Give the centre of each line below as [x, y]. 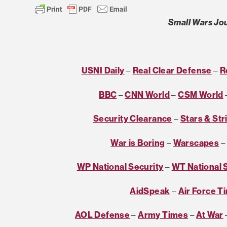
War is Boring [138, 142]
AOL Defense [102, 215]
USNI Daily [103, 70]
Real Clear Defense [172, 70]
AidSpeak [150, 191]
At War [210, 215]
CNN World [147, 94]
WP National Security [120, 167]
